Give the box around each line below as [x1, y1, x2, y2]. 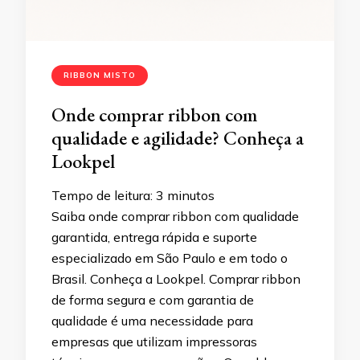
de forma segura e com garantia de [51, 292, 254, 308]
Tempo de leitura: [51, 187, 153, 203]
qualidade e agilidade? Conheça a [51, 125, 304, 150]
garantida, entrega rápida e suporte [51, 229, 257, 245]
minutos [167, 187, 215, 203]
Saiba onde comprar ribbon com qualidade [51, 208, 299, 224]
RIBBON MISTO [63, 70, 136, 80]
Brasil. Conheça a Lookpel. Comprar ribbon [51, 271, 301, 287]
